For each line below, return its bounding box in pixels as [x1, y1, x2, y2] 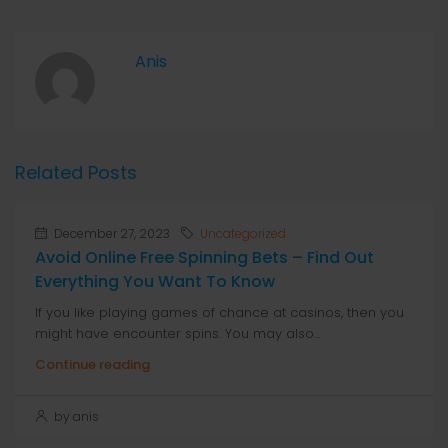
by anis [51, 408, 99, 425]
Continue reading [35, 355, 150, 374]
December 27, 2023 [51, 225, 170, 242]
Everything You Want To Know [35, 270, 275, 293]
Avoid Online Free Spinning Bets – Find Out [35, 246, 374, 269]
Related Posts [15, 160, 137, 185]
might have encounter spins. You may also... [35, 324, 320, 343]
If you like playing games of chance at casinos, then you [35, 303, 404, 322]
